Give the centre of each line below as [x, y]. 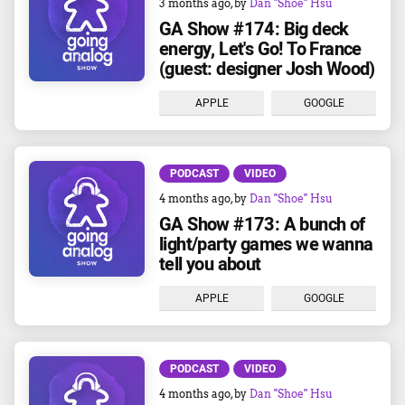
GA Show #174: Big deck [254, 29]
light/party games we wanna [266, 245]
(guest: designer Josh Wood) [267, 69]
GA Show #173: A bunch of [262, 225]
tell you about [210, 264]
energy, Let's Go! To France [260, 49]
